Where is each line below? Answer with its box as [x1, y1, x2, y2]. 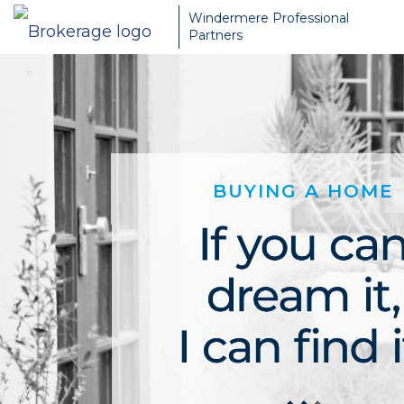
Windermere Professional [188, 10, 349, 26]
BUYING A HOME [212, 180, 394, 202]
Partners [188, 27, 243, 43]
